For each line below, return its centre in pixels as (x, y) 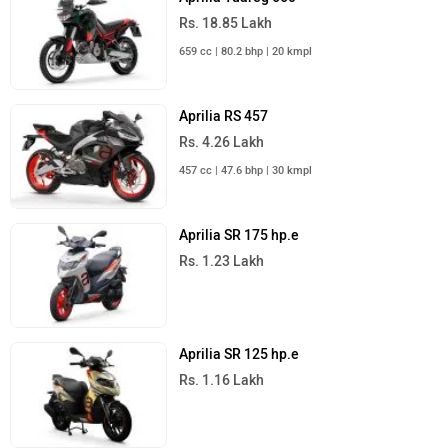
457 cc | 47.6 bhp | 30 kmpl (246, 171)
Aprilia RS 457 (224, 117)
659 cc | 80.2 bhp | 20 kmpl (246, 51)
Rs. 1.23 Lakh (222, 262)
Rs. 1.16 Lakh (222, 381)
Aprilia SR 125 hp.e (239, 355)
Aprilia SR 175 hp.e (239, 236)
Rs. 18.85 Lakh (226, 23)
